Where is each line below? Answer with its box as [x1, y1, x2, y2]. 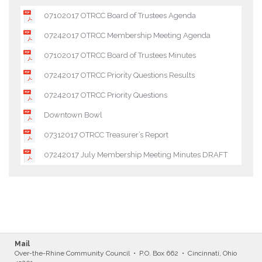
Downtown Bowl [44, 111, 102, 119]
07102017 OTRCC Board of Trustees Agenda [44, 11, 196, 20]
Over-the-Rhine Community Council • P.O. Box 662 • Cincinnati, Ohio [15, 249, 237, 257]
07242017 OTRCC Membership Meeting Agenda [44, 31, 211, 40]
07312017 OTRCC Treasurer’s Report [44, 130, 168, 139]
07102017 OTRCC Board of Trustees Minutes [44, 51, 196, 60]
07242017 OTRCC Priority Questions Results [44, 71, 195, 80]
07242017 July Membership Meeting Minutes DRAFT [44, 150, 227, 159]
